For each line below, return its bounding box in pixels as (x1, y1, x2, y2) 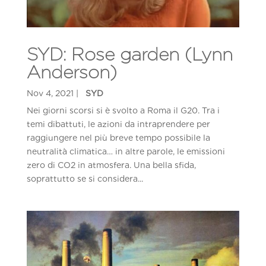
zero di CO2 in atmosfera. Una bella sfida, (26, 160, 196, 170)
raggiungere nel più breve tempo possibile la (26, 133, 210, 142)
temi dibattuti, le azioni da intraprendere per (26, 119, 210, 129)
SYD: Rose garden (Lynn (26, 43, 233, 65)
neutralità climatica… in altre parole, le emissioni (26, 147, 225, 156)
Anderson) (26, 61, 117, 83)
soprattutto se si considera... (26, 174, 143, 183)
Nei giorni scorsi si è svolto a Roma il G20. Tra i (26, 106, 220, 115)
